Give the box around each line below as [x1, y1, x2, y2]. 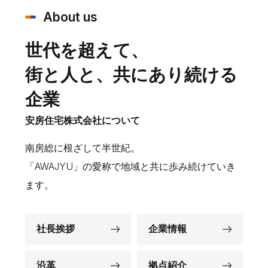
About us [43, 9, 98, 25]
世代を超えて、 [25, 39, 148, 61]
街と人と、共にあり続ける [25, 64, 237, 86]
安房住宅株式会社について [25, 115, 140, 127]
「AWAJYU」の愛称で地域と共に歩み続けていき [25, 161, 236, 173]
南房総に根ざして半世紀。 [25, 142, 140, 154]
